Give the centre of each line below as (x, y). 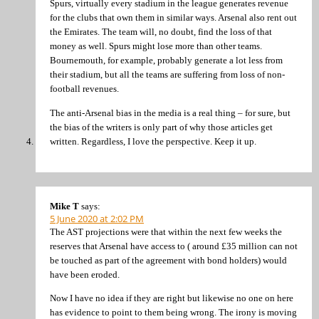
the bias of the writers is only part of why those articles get (161, 127)
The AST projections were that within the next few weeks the (166, 232)
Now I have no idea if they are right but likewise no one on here (172, 298)
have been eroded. (85, 274)
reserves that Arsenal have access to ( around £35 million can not (174, 246)
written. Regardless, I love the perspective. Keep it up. (153, 141)
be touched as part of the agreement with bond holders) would (168, 260)
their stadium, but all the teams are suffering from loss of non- (167, 75)
